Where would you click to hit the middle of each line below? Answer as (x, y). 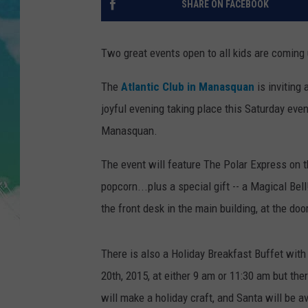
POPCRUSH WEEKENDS (220, 62)
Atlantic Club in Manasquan (188, 87)
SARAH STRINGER (210, 27)
